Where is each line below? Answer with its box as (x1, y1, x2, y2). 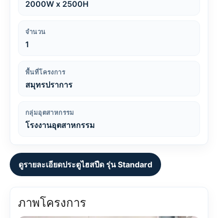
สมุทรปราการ (25, 80, 73, 90)
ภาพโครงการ (18, 196, 86, 210)
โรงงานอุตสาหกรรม (25, 120, 95, 130)
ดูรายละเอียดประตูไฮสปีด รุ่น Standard (18, 160, 152, 169)
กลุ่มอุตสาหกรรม (25, 109, 74, 116)
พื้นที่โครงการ (25, 68, 65, 76)
